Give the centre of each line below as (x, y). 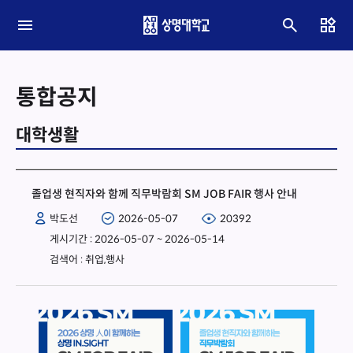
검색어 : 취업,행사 (87, 260)
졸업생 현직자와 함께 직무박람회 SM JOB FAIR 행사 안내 (164, 194)
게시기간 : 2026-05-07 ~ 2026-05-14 (137, 239)
